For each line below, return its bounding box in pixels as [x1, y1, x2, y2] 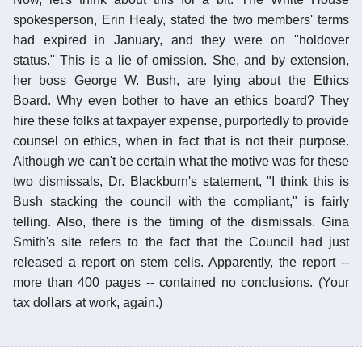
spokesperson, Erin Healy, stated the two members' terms [13, 12, 349, 27]
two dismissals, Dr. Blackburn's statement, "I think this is [13, 174, 349, 188]
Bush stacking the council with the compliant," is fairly [13, 194, 349, 208]
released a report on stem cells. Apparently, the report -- [13, 255, 349, 269]
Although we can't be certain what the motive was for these [13, 154, 349, 168]
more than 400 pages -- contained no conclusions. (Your [13, 275, 349, 289]
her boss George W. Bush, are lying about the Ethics [13, 73, 349, 87]
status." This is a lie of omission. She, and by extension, [13, 53, 349, 67]
